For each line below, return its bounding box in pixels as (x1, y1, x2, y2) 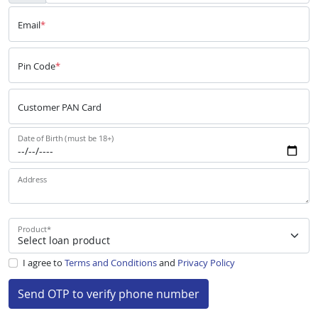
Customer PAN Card (18, 101, 102, 114)
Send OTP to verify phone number (18, 286, 199, 302)
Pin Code (18, 60, 55, 73)
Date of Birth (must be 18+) (18, 132, 114, 144)
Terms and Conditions (64, 256, 157, 270)
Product (18, 223, 47, 235)
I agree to (22, 256, 65, 270)
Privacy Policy (177, 256, 235, 270)
